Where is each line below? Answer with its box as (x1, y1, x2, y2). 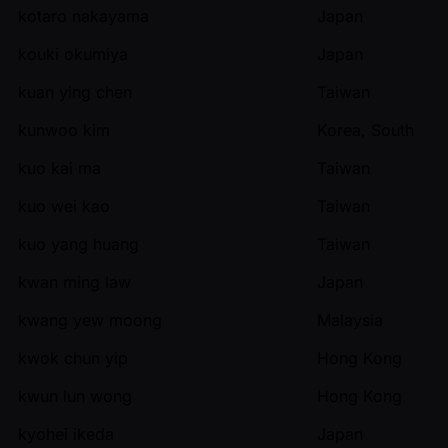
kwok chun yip (18, 347, 128, 368)
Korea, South (317, 119, 414, 140)
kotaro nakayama (18, 5, 149, 26)
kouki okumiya (18, 43, 128, 64)
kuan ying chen (18, 81, 132, 102)
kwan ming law (18, 271, 131, 292)
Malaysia (317, 309, 383, 330)
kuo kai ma (18, 157, 101, 178)
